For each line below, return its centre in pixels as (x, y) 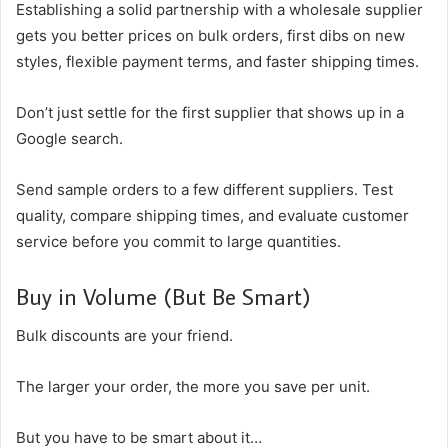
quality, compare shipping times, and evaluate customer (212, 215)
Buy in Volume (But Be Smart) (163, 295)
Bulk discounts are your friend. (124, 336)
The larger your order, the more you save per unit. (193, 387)
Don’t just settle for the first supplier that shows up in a (210, 112)
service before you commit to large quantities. (178, 241)
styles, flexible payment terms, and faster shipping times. (217, 61)
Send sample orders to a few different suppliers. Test (204, 189)
